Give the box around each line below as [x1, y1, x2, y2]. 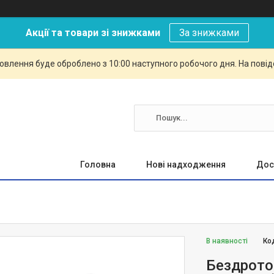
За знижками [179, 27, 239, 39]
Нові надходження [146, 160, 226, 169]
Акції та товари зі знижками [25, 27, 160, 39]
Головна [80, 160, 116, 169]
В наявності [206, 237, 248, 245]
